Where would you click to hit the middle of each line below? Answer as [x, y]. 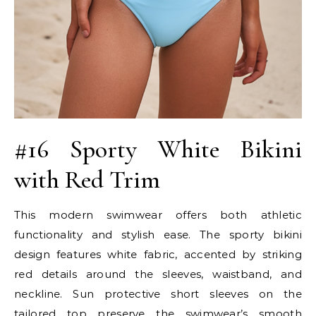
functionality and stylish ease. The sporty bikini [158, 234]
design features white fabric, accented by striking [158, 254]
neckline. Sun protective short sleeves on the [158, 293]
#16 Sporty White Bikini [158, 149]
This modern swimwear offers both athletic [158, 214]
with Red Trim [87, 179]
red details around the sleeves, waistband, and [158, 274]
